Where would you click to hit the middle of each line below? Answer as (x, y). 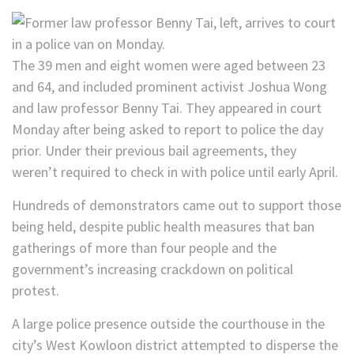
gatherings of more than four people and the (144, 248)
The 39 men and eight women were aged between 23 (169, 66)
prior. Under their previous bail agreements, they (154, 151)
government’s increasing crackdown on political (153, 269)
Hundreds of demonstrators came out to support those (177, 205)
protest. (36, 291)
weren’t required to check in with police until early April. (175, 172)
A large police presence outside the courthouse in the (168, 324)
